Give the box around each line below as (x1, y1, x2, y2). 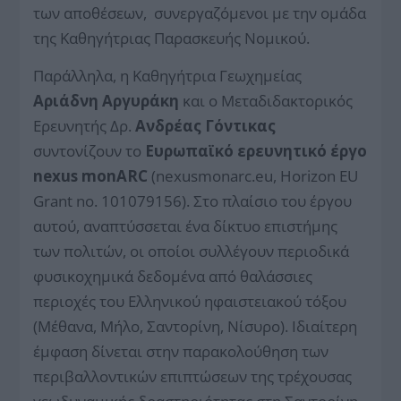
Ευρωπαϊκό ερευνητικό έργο (145, 140, 368, 161)
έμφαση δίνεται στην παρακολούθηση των (33, 340, 329, 362)
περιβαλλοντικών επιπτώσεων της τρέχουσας (33, 365, 353, 387)
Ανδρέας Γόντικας (135, 115, 277, 136)
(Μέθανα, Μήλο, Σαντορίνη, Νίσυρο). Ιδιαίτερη (33, 315, 358, 337)
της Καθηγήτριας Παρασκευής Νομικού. (33, 27, 311, 48)
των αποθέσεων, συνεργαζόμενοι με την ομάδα (33, 2, 367, 23)
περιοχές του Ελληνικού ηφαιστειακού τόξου (33, 290, 347, 311)
